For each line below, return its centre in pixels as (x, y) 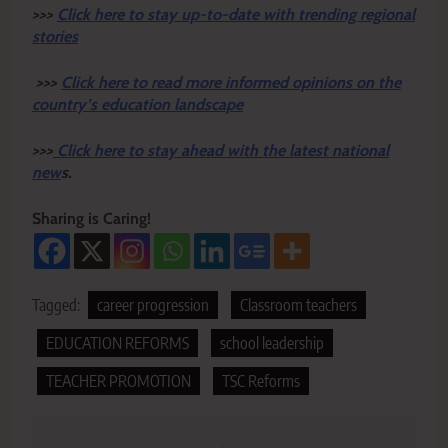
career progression (153, 305)
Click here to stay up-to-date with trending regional (236, 14)
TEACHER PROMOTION (118, 381)
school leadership (272, 343)
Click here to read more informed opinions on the (231, 82)
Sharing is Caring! (91, 218)
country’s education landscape (137, 104)
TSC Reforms (261, 381)
